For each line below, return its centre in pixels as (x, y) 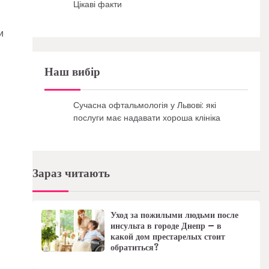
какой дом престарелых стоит (168, 236)
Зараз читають (71, 173)
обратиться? (134, 247)
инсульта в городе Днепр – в (166, 225)
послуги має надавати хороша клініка (147, 117)
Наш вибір (72, 72)
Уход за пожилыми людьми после (174, 215)
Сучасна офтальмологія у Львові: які (144, 105)
